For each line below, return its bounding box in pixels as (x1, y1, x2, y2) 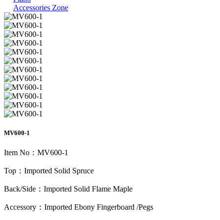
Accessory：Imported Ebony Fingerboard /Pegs (4, 203, 153, 212)
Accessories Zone (13, 3, 68, 12)
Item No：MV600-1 (4, 148, 68, 157)
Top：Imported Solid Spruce (4, 166, 96, 175)
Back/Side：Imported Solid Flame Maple (4, 185, 133, 193)
